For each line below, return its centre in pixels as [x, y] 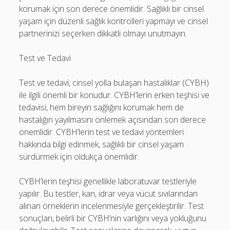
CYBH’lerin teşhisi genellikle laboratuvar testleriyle [108, 181]
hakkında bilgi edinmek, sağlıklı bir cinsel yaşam [102, 144]
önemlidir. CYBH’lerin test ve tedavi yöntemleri [102, 132]
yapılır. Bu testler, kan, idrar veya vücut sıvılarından [109, 194]
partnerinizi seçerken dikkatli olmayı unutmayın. [103, 33]
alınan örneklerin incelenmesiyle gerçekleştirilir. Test [112, 206]
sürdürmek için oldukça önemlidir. [79, 157]
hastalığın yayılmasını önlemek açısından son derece [113, 120]
